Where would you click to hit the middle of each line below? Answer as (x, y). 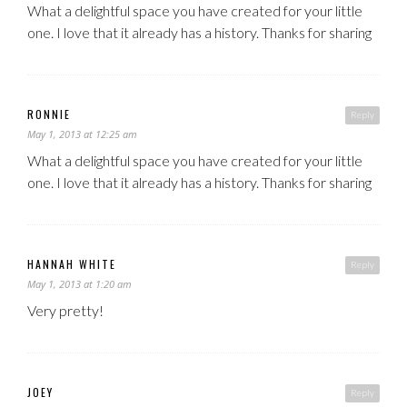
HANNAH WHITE (72, 263)
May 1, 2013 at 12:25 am (82, 134)
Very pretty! (65, 310)
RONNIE (49, 114)
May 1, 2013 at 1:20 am (79, 283)
